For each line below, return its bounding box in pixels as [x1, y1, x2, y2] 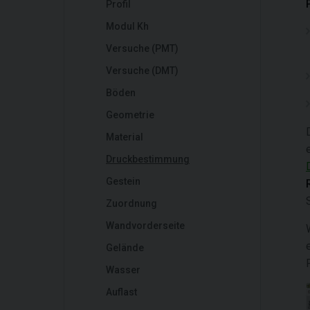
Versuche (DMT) [106, 65, 179, 76]
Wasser [106, 264, 140, 275]
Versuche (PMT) [106, 43, 179, 54]
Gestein [106, 176, 140, 187]
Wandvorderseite [106, 220, 185, 231]
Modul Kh [106, 21, 149, 32]
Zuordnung [106, 198, 157, 209]
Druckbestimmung [106, 154, 190, 165]
